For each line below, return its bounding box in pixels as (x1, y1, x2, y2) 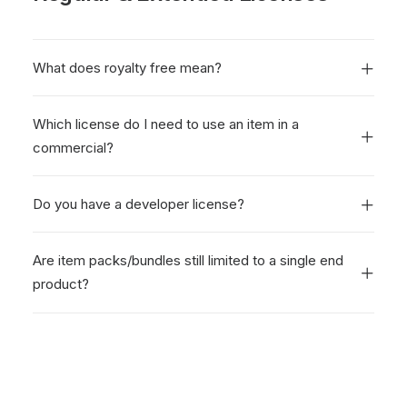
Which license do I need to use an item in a (33, 115, 299, 133)
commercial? (33, 139, 114, 156)
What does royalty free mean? (33, 59, 222, 76)
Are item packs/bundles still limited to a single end (33, 252, 343, 269)
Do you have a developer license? (33, 195, 244, 213)
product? (33, 275, 89, 293)
